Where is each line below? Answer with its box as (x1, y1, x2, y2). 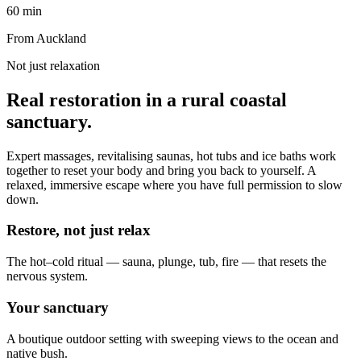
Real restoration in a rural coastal (6, 89, 287, 110)
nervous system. (6, 269, 88, 284)
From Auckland (6, 31, 86, 45)
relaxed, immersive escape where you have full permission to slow (6, 177, 342, 192)
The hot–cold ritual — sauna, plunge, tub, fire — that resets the (6, 255, 326, 269)
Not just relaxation (6, 58, 100, 73)
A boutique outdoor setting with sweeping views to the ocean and (6, 331, 338, 346)
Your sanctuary (6, 298, 109, 316)
